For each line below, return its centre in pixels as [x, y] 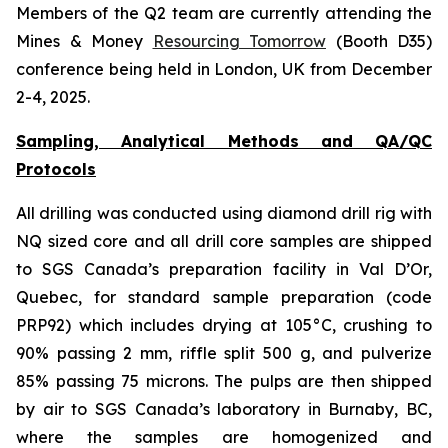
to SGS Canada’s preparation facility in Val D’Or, [224, 269]
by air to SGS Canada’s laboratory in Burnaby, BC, [224, 409]
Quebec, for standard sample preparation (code [224, 297]
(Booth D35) [379, 41]
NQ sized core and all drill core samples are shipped [224, 241]
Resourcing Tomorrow [239, 41]
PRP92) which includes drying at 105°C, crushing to [224, 325]
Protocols [56, 169]
